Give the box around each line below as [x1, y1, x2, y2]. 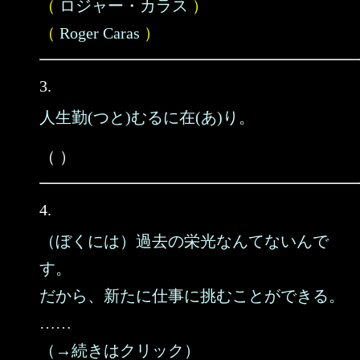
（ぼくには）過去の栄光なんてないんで [39, 232, 329, 250]
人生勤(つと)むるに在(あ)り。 [39, 108, 255, 126]
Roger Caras [59, 24, 140, 42]
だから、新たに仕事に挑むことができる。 [39, 287, 345, 305]
